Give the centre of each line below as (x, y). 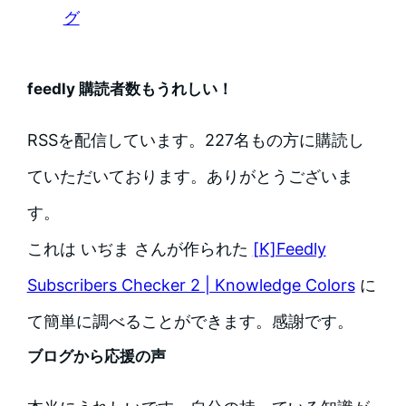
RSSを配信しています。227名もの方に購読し (195, 140)
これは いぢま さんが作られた (140, 249)
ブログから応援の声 (96, 357)
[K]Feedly (289, 249)
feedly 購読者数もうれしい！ (130, 89)
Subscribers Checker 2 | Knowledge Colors (191, 285)
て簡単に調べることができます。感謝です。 (190, 322)
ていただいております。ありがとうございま (190, 177)
